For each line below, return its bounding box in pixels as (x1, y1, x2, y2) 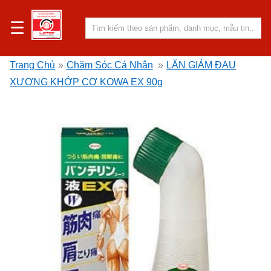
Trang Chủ (10, 59, 55, 70)
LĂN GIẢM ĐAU (166, 59, 237, 70)
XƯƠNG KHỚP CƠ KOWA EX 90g (10, 76, 163, 87)
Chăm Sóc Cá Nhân (66, 59, 153, 70)
